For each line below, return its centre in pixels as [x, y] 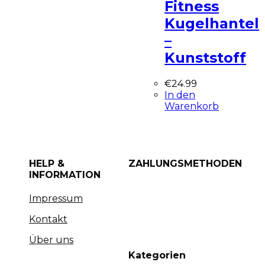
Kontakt [49, 219]
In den [180, 95]
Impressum [56, 199]
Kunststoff [206, 57]
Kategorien [157, 256]
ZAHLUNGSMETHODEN [185, 163]
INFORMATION [65, 174]
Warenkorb [192, 106]
